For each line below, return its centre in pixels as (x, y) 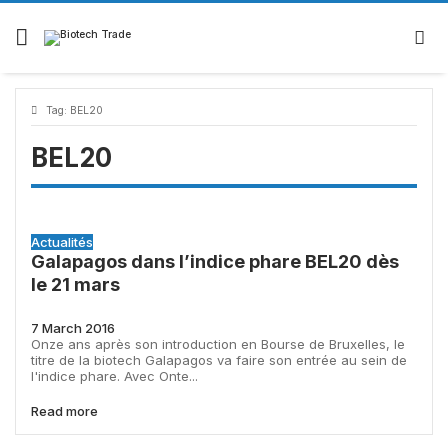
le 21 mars (75, 284)
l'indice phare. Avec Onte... (114, 375)
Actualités (62, 242)
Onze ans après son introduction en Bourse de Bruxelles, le (218, 343)
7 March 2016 (73, 327)
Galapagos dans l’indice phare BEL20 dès (215, 261)
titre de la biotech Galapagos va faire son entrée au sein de (219, 359)
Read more (64, 411)
